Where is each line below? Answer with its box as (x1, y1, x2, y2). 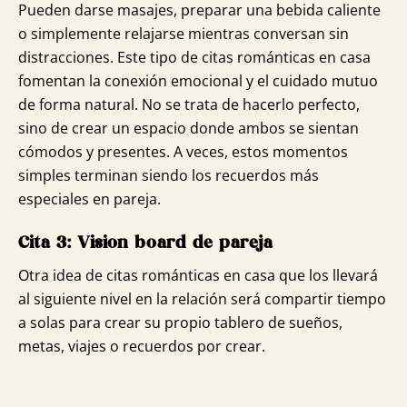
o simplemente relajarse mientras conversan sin (18, 23, 349, 44)
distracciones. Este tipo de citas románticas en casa (18, 46, 371, 67)
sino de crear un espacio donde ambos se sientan (18, 117, 359, 138)
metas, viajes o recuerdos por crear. (18, 336, 269, 357)
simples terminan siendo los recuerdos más (18, 164, 319, 185)
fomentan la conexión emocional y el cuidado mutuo (18, 70, 378, 91)
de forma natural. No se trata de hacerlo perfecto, (18, 94, 360, 114)
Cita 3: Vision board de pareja (18, 234, 273, 252)
